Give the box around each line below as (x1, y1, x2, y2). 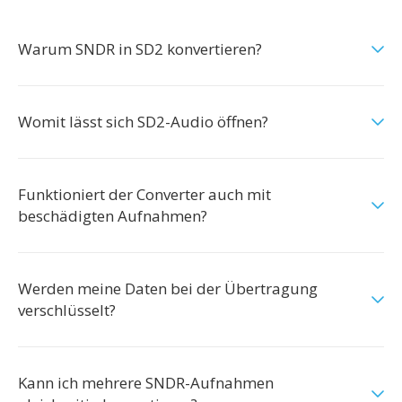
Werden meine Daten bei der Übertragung (18, 278, 318, 299)
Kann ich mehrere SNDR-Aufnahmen (18, 372, 274, 393)
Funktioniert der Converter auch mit (18, 184, 271, 205)
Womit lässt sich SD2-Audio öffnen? (18, 111, 268, 132)
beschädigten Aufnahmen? (18, 205, 207, 226)
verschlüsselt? (18, 300, 116, 320)
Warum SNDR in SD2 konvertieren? (18, 39, 262, 59)
